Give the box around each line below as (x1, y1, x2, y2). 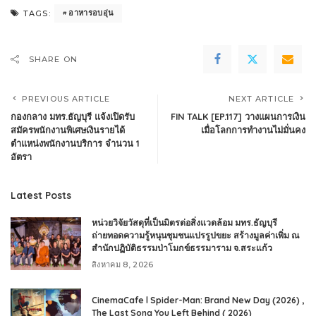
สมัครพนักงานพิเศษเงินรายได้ (11, 123, 125, 135)
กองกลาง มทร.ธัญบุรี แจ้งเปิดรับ (11, 110, 135, 122)
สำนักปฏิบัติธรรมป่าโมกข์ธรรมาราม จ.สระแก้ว (92, 242, 272, 253)
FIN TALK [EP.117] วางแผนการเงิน (171, 110, 305, 122)
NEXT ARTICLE (228, 93, 294, 104)
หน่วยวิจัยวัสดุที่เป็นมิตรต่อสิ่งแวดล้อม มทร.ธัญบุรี (92, 217, 277, 228)
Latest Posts (11, 188, 71, 201)
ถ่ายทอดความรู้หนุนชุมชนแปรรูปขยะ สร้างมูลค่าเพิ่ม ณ (92, 229, 300, 241)
